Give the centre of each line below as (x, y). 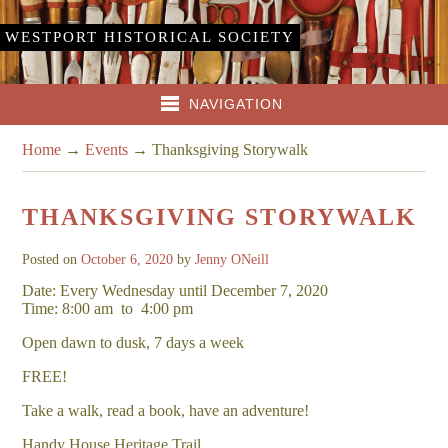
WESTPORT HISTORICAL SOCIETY (150, 37)
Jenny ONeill (232, 259)
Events (107, 149)
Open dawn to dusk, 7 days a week (133, 342)
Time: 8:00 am (68, 308)
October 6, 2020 (127, 259)
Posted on (52, 259)
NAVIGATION (236, 104)
